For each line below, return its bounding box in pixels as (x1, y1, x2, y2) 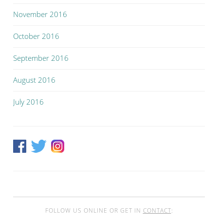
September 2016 (13, 53, 69, 63)
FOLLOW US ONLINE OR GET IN (45, 206, 143, 215)
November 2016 (13, 9, 67, 19)
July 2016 (13, 97, 44, 107)
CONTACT (143, 206, 171, 215)
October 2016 (13, 31, 59, 41)
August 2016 (13, 75, 55, 85)
